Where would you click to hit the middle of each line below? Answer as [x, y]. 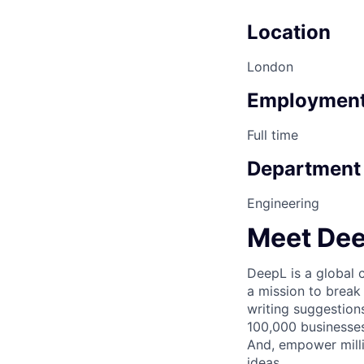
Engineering [283, 203]
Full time [273, 134]
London [270, 66]
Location [289, 32]
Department [304, 168]
